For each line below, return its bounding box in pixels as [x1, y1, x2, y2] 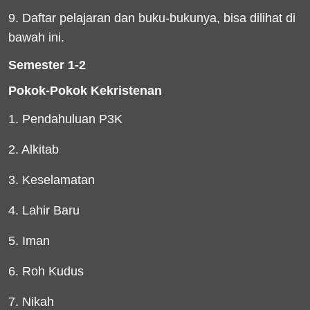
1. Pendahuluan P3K [8, 112, 122, 126]
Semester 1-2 [8, 58, 86, 72]
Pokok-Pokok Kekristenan [8, 84, 162, 98]
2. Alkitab [8, 143, 59, 156]
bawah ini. [8, 30, 64, 44]
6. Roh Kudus [8, 264, 84, 278]
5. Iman [8, 234, 50, 248]
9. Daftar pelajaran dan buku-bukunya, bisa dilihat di [8, 11, 295, 25]
